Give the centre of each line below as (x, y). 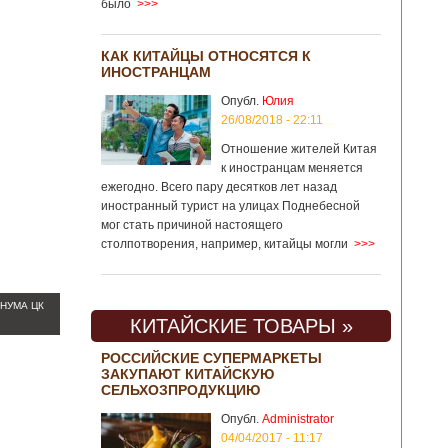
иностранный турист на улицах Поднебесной (230, 206)
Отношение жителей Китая (299, 149)
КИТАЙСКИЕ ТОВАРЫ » (241, 326)
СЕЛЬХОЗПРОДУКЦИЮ (180, 390)
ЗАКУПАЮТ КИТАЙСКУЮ (187, 374)
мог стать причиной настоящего (192, 225)
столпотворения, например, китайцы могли (224, 244)
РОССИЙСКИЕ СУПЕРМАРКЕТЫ (211, 358)
